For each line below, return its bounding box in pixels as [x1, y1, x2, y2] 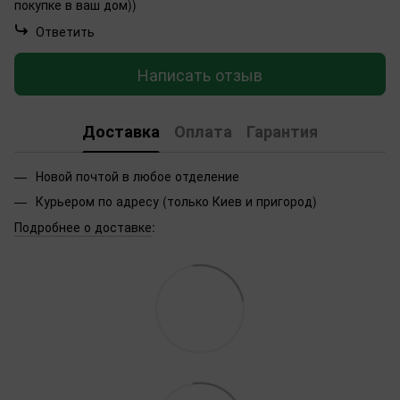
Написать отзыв [137, 62, 262, 86]
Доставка [82, 119, 160, 143]
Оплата [174, 119, 232, 143]
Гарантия [246, 119, 318, 143]
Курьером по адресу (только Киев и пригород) [36, 192, 317, 211]
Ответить [36, 22, 95, 41]
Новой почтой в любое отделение [36, 167, 243, 186]
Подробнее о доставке [14, 217, 152, 236]
